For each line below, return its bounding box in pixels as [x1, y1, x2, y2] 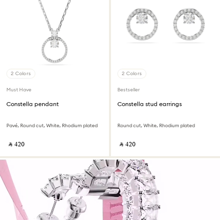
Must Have [6, 86, 31, 93]
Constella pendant [6, 100, 59, 108]
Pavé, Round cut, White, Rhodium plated [6, 122, 98, 129]
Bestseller [117, 86, 140, 93]
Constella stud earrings [117, 100, 182, 108]
